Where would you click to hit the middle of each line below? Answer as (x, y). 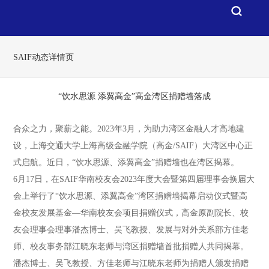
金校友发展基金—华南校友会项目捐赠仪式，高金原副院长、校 (131, 213)
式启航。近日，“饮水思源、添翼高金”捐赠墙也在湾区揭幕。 (126, 162)
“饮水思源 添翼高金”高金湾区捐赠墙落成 (134, 96)
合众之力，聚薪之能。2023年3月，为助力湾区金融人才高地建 (129, 129)
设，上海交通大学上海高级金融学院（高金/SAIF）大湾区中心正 (133, 146)
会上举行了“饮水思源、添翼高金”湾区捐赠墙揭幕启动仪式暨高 (131, 196)
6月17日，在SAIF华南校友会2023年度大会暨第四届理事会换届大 (134, 179)
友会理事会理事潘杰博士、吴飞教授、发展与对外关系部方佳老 (131, 230)
